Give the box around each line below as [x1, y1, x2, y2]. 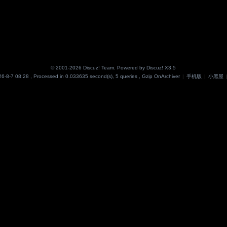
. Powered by [114, 65, 147, 70]
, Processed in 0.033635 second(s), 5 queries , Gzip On [29, 73, 162, 79]
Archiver [161, 73, 180, 79]
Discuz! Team [83, 65, 115, 70]
